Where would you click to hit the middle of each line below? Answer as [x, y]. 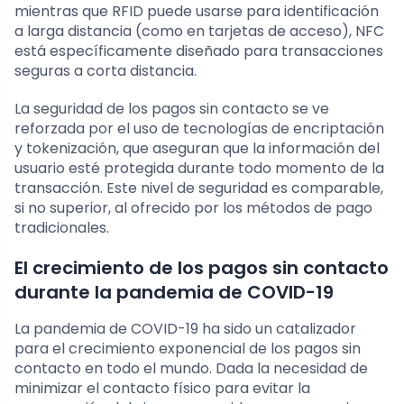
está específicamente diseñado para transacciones [199, 51]
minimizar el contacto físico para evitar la [162, 389]
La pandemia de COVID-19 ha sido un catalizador [185, 329]
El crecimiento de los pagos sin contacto [202, 268]
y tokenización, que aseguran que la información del [197, 149]
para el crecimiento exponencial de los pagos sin [188, 349]
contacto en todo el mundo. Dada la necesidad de [191, 369]
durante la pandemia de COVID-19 [174, 293]
